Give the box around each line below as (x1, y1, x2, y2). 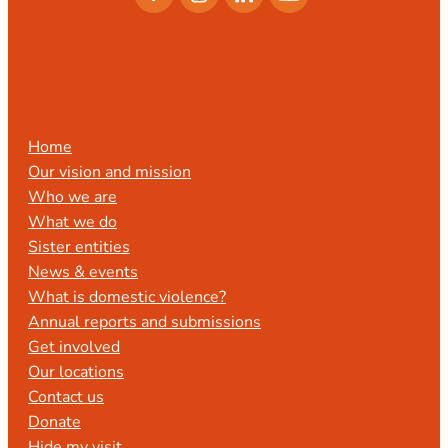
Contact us (28, 385, 104, 407)
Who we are (28, 185, 117, 207)
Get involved (28, 335, 120, 357)
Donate (28, 410, 81, 432)
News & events (28, 260, 138, 282)
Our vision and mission (28, 160, 191, 182)
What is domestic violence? (28, 285, 226, 307)
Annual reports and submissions (28, 310, 261, 332)
